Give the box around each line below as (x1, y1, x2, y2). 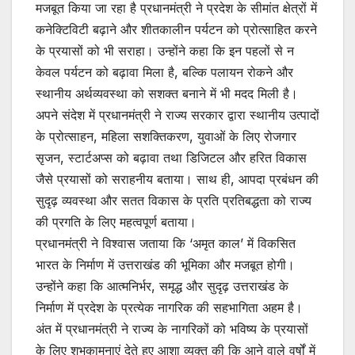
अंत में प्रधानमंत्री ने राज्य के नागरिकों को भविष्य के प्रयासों (36, 321, 308, 338)
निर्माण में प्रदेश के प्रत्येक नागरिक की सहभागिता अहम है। (36, 300, 303, 316)
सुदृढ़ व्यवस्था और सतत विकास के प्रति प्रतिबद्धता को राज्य (36, 193, 311, 209)
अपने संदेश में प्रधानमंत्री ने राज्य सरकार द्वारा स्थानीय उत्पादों (36, 107, 319, 124)
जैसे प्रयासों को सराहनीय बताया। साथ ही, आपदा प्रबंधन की (36, 171, 319, 188)
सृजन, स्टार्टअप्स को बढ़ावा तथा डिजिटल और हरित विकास (36, 150, 307, 166)
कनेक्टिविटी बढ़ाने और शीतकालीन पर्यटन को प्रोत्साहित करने (36, 21, 317, 38)
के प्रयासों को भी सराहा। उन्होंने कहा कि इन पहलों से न (36, 43, 294, 59)
